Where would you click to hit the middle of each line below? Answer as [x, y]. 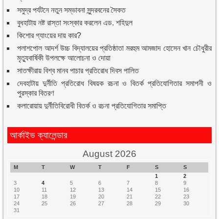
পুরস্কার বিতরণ [36, 93]
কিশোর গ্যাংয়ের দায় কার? [49, 35]
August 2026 [109, 153]
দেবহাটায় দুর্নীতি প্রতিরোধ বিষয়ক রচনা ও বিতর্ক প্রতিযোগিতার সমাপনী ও [114, 83]
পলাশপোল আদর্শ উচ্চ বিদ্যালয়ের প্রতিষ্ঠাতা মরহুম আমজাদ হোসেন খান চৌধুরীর [114, 48]
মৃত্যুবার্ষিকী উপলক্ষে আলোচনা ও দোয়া [64, 58]
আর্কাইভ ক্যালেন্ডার [39, 135]
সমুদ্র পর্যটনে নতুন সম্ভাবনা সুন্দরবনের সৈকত [72, 10]
